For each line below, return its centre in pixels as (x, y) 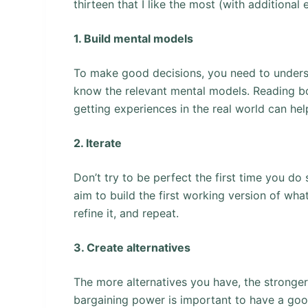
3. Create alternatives (132, 247)
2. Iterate (98, 143)
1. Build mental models (134, 38)
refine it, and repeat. (126, 213)
